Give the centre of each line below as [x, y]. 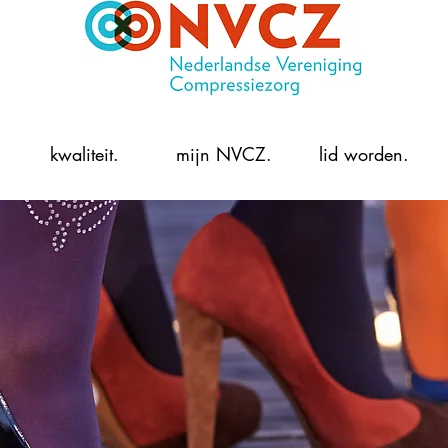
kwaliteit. [84, 154]
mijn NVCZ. [224, 154]
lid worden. [364, 154]
